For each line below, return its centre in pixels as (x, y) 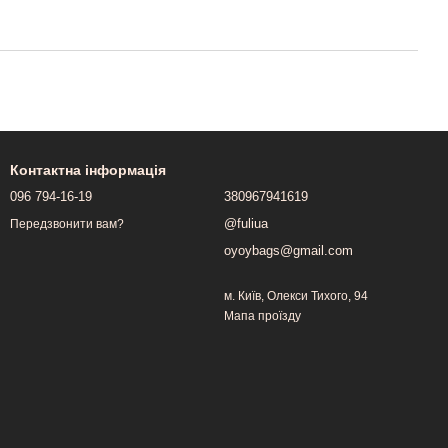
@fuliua (246, 224)
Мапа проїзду (262, 316)
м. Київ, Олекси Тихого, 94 (296, 296)
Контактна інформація (88, 170)
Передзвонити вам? (67, 223)
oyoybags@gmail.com (288, 251)
